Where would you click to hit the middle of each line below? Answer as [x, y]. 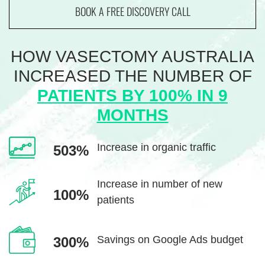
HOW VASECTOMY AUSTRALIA [132, 56]
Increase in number [143, 184]
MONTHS [132, 115]
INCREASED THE [80, 76]
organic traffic [183, 148]
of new [206, 184]
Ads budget [215, 239]
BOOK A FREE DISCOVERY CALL [132, 11]
